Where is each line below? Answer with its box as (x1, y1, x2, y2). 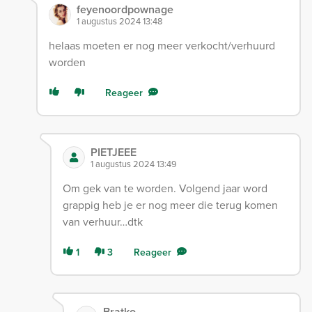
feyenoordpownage (76, 1, 173, 18)
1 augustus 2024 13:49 (90, 157, 177, 171)
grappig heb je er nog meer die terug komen (62, 197, 278, 214)
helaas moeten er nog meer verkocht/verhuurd (48, 38, 275, 54)
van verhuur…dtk (62, 214, 143, 231)
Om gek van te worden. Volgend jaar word (62, 180, 267, 197)
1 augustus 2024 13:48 (76, 15, 162, 29)
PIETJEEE (90, 144, 136, 161)
